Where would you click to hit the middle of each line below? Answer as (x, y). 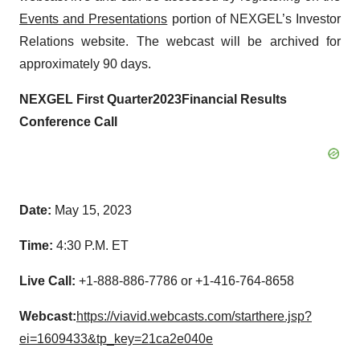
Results (264, 99)
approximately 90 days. (85, 64)
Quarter (128, 99)
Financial (211, 99)
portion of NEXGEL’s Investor (254, 19)
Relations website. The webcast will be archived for (180, 41)
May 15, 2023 (93, 210)
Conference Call (68, 122)
